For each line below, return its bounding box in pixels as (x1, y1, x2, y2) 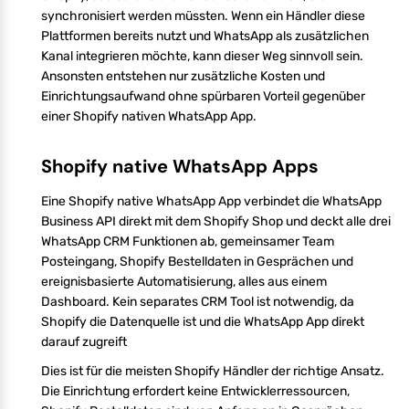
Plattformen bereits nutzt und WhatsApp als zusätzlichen (41, 27, 369, 44)
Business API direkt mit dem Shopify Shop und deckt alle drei (41, 213, 391, 229)
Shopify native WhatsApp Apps (41, 153, 319, 178)
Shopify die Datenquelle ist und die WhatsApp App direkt (41, 313, 364, 330)
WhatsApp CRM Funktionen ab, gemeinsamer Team (41, 233, 334, 249)
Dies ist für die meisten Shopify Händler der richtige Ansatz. (41, 362, 384, 379)
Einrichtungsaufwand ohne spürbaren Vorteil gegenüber (41, 88, 365, 104)
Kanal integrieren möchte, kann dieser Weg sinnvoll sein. (41, 47, 363, 64)
